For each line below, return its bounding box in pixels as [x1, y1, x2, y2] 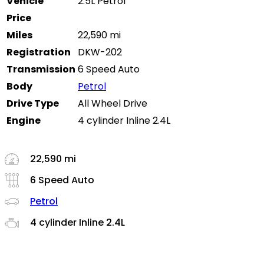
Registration [6, 45, 71, 60]
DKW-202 [78, 45, 122, 60]
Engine [6, 114, 41, 128]
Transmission [6, 62, 75, 77]
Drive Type [6, 97, 59, 111]
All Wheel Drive [78, 97, 147, 111]
